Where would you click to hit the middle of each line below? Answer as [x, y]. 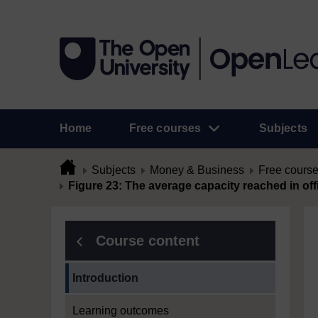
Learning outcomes [121, 311]
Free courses [165, 128]
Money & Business [197, 170]
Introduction [105, 278]
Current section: [104, 270]
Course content [148, 241]
